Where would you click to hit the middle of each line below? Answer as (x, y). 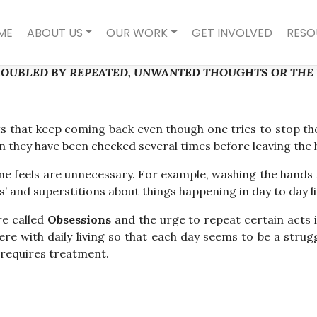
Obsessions (79, 219)
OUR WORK (137, 33)
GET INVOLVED (232, 33)
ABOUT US (54, 33)
